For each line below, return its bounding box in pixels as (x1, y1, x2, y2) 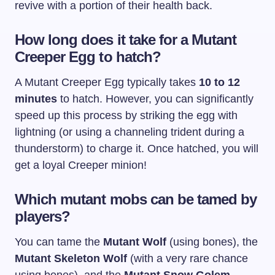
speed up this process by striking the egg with (15, 109, 238, 122)
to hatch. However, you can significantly (57, 93, 254, 106)
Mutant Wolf (103, 236, 166, 249)
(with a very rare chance (127, 252, 248, 265)
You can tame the (15, 236, 103, 249)
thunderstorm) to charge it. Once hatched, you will (15, 142, 258, 155)
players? (15, 208, 71, 225)
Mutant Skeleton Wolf (15, 252, 127, 265)
